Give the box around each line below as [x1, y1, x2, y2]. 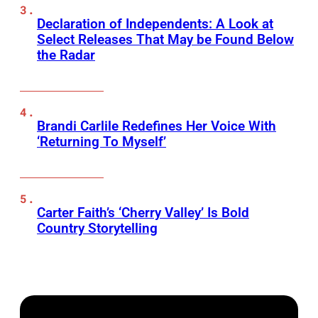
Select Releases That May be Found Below [37, 31, 294, 48]
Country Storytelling [37, 220, 158, 237]
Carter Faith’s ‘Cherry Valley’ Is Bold [37, 204, 249, 221]
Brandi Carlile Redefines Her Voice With [37, 118, 276, 135]
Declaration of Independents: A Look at [37, 16, 273, 33]
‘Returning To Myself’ [37, 133, 166, 150]
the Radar [37, 47, 95, 64]
